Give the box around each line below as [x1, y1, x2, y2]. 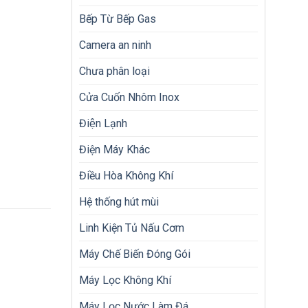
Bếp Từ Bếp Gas [78, 12, 156, 25]
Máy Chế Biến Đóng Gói [78, 247, 190, 261]
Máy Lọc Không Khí [78, 274, 171, 287]
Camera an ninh [78, 38, 151, 52]
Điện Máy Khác [78, 143, 150, 156]
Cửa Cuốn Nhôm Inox [78, 91, 179, 104]
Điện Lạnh [78, 117, 127, 130]
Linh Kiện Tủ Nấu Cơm [78, 221, 184, 234]
